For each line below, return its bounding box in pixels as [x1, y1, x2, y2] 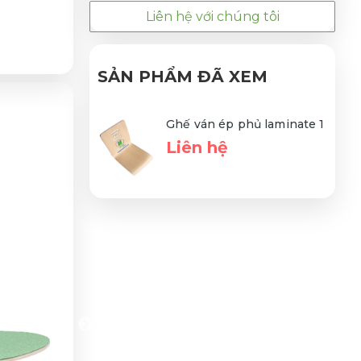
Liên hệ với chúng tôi [145, 8, 280, 24]
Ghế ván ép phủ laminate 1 [166, 116, 325, 131]
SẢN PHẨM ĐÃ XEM [98, 66, 268, 86]
